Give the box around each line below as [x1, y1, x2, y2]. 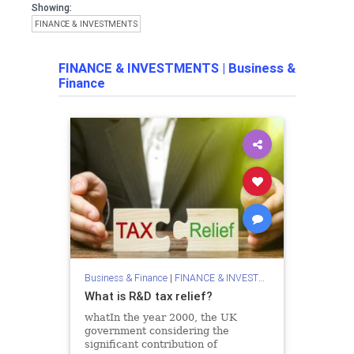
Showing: [32, 2, 72, 13]
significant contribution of [84, 337, 217, 350]
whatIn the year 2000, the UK [84, 311, 237, 323]
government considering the [84, 324, 229, 337]
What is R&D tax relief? [84, 288, 213, 303]
